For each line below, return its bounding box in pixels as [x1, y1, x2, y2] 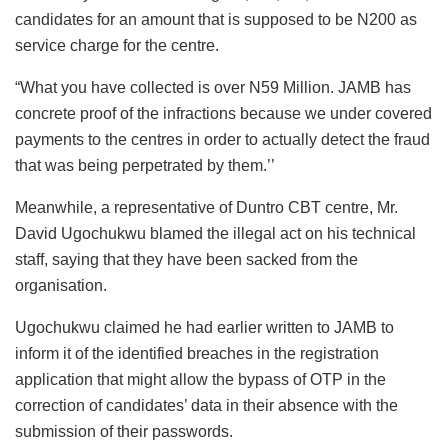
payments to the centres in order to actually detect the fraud [15, 131, 430, 149]
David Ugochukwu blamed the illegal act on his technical [15, 225, 416, 243]
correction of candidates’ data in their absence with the [15, 397, 398, 415]
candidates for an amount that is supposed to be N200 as [15, 11, 417, 29]
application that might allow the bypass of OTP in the [15, 371, 386, 389]
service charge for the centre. [15, 37, 219, 55]
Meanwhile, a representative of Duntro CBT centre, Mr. [15, 199, 398, 217]
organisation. [15, 277, 107, 295]
